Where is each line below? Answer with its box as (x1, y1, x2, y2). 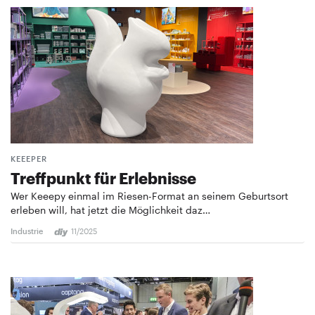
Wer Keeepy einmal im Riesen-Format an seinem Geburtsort (11, 190, 288, 202)
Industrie (11, 226, 43, 236)
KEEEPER (11, 154, 47, 164)
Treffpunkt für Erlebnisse (11, 169, 196, 188)
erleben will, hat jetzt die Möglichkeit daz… (11, 204, 210, 217)
